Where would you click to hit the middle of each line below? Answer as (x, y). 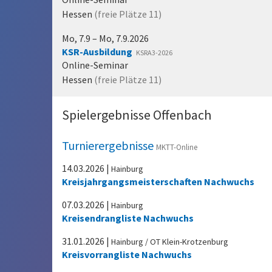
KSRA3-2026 (154, 53)
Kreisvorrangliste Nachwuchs (127, 254)
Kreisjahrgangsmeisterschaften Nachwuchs (158, 182)
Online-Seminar (95, 65)
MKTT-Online (177, 147)
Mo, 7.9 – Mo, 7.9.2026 (105, 38)
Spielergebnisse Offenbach (137, 115)
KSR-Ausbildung (97, 52)
